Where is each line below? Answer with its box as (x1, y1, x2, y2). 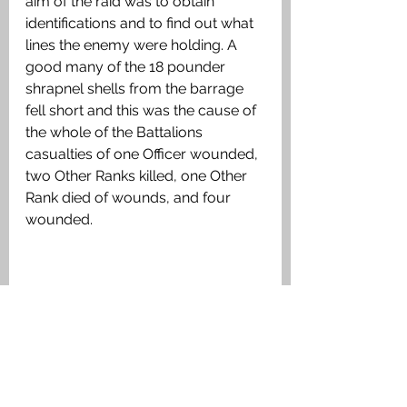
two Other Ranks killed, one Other (25, 166, 251, 184)
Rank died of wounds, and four (25, 188, 234, 206)
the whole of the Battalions (25, 123, 206, 141)
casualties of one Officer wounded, (25, 144, 262, 163)
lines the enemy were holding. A (25, 35, 241, 54)
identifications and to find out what (25, 14, 257, 32)
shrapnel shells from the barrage (25, 79, 247, 97)
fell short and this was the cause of (25, 101, 260, 119)
